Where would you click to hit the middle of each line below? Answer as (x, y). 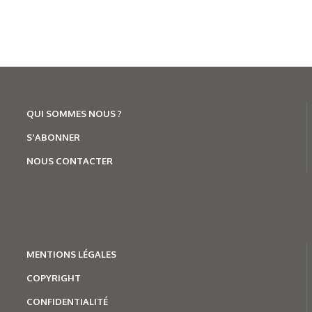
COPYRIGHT (53, 278)
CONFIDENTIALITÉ (67, 301)
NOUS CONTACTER (69, 161)
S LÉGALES (93, 254)
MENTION (48, 254)
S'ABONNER (53, 137)
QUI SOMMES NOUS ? (74, 113)
